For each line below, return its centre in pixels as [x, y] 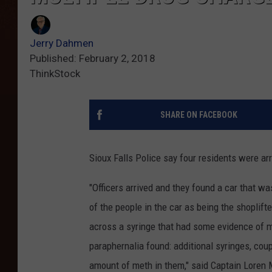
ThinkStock [55, 74]
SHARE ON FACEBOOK [199, 115]
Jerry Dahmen [62, 43]
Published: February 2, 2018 [93, 59]
